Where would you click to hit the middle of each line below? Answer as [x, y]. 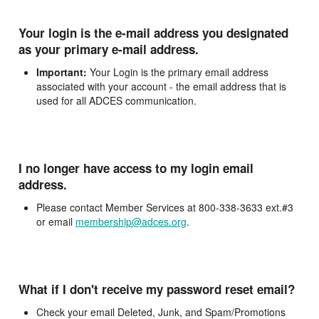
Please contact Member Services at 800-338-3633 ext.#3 [165, 207]
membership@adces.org [131, 221]
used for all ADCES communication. [116, 100]
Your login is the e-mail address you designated [153, 33]
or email [56, 221]
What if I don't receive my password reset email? [157, 289]
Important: [62, 72]
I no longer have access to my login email [136, 168]
